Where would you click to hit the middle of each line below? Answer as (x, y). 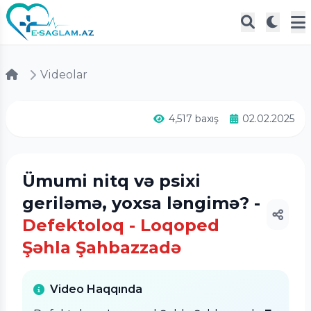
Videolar (64, 75)
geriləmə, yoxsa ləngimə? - (141, 203)
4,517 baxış (194, 119)
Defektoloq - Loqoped (121, 225)
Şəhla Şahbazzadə (102, 247)
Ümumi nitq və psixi (111, 181)
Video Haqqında (96, 289)
